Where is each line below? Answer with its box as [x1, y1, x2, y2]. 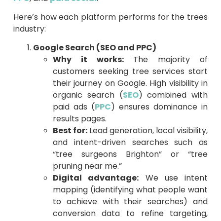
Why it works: [52, 54, 124, 66]
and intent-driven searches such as [52, 137, 208, 148]
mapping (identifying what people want [52, 184, 208, 196]
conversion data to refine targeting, [52, 208, 208, 220]
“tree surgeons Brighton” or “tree [52, 148, 208, 160]
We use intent [139, 172, 208, 184]
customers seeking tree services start [52, 66, 208, 77]
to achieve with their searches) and [52, 196, 208, 208]
